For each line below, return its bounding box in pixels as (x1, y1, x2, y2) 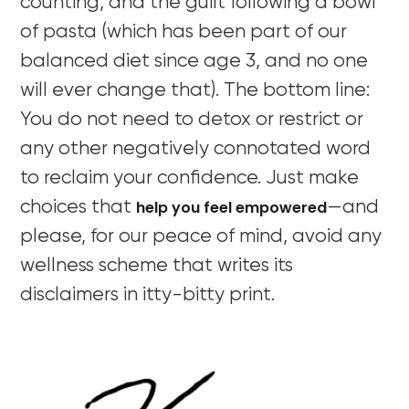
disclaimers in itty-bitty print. (20, 285, 276, 305)
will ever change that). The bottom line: (20, 80, 371, 100)
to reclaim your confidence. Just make (20, 168, 360, 188)
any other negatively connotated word (20, 139, 372, 159)
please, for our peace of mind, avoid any (20, 226, 383, 246)
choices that (20, 197, 137, 217)
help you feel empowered (136, 196, 328, 218)
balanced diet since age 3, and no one (20, 51, 369, 71)
